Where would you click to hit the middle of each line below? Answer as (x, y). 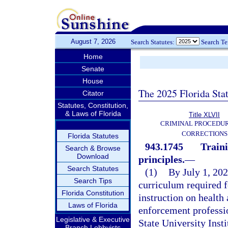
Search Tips (93, 181)
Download (93, 156)
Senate (93, 69)
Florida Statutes (93, 136)
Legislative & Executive (93, 219)
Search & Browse (93, 148)
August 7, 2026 (93, 41)
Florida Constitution (93, 193)
